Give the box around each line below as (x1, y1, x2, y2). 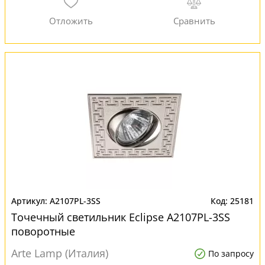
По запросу (208, 248, 254, 259)
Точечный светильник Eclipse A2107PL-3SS (11, 210, 230, 224)
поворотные (11, 224, 75, 238)
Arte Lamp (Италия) (11, 246, 108, 260)
